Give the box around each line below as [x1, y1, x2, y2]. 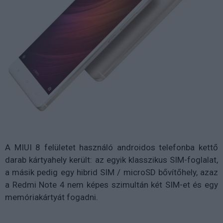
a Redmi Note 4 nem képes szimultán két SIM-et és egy [5, 179, 218, 190]
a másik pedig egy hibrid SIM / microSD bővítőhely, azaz [5, 167, 218, 177]
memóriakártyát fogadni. [5, 192, 98, 202]
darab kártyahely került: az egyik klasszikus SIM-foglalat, [5, 154, 218, 165]
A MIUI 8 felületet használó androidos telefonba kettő [5, 142, 218, 152]
